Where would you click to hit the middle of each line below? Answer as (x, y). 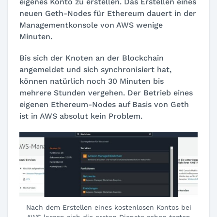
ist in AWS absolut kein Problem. (81, 116)
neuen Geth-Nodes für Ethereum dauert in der (108, 13)
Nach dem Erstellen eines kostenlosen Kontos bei (108, 208)
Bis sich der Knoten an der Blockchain (92, 58)
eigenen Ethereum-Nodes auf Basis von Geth (104, 104)
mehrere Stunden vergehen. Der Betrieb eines (106, 93)
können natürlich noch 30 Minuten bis (92, 81)
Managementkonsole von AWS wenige (91, 25)
